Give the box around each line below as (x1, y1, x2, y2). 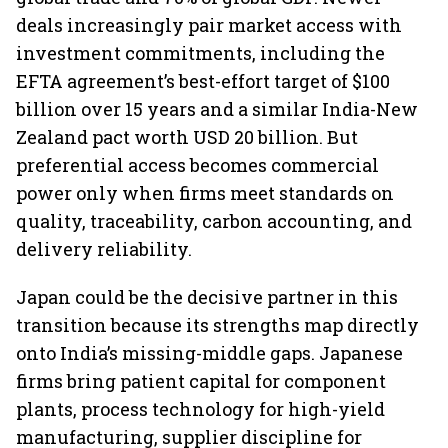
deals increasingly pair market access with (16, 13, 402, 37)
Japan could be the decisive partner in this (16, 285, 398, 309)
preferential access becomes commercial (16, 153, 379, 177)
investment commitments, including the (16, 41, 385, 65)
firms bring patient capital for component (16, 369, 386, 393)
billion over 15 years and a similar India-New (16, 97, 418, 121)
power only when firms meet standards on (16, 181, 394, 205)
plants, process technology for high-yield (16, 397, 385, 421)
